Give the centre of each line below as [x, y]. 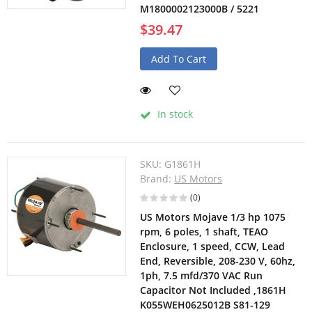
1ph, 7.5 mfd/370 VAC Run [202, 276]
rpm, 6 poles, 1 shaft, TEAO [204, 232]
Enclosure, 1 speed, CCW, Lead [213, 247]
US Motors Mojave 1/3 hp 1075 [213, 217]
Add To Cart [179, 59]
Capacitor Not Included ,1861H [213, 290]
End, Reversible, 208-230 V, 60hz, [218, 261]
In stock [174, 114]
